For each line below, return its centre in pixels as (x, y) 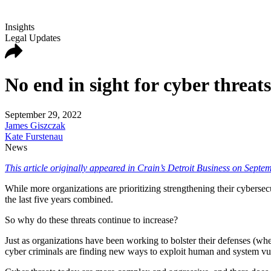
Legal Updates (33, 38)
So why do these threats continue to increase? (91, 220)
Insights (20, 27)
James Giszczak (35, 125)
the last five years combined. (59, 199)
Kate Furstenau (34, 136)
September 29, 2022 (43, 114)
